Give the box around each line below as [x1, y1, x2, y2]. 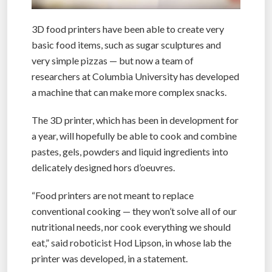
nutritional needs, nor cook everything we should [32, 220, 231, 233]
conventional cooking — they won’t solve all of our [32, 205, 237, 217]
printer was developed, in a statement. [32, 252, 188, 264]
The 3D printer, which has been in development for [32, 114, 239, 126]
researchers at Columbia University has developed [32, 70, 239, 82]
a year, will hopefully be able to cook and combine [32, 129, 237, 141]
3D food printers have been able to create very [32, 22, 224, 35]
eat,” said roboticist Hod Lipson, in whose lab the [32, 236, 231, 248]
